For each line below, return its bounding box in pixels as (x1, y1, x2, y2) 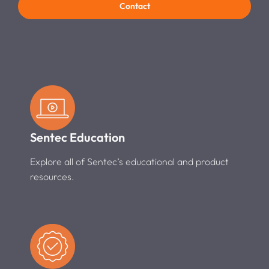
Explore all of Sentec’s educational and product (29, 156, 229, 168)
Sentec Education (29, 130, 125, 145)
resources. (29, 171, 74, 183)
